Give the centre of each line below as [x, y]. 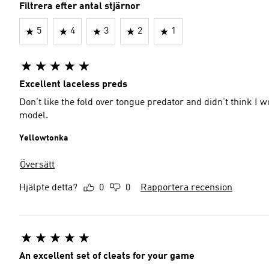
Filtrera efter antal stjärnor [80, 7]
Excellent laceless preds [73, 85]
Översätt [37, 165]
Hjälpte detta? [48, 188]
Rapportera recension [186, 188]
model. [34, 116]
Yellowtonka [44, 138]
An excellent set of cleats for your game [107, 256]
